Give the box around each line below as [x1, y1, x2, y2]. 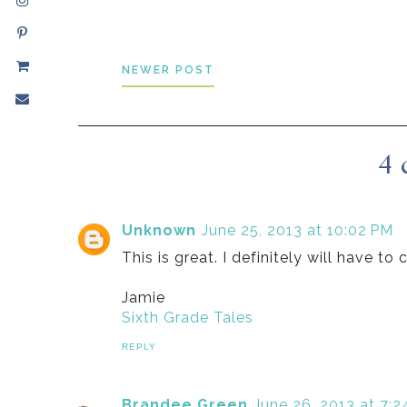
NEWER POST [122, 64, 215, 76]
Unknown [122, 222, 197, 239]
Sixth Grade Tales [122, 309, 254, 326]
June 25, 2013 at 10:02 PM [202, 222, 394, 239]
